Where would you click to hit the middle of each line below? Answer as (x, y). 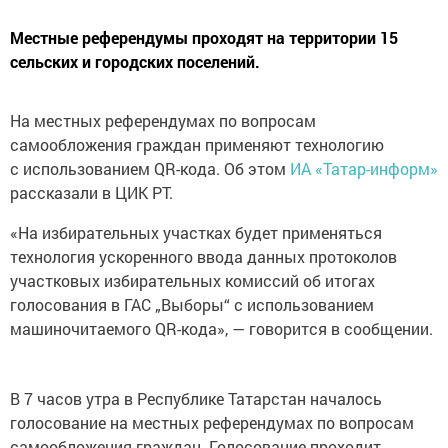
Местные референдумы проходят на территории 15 (204, 38)
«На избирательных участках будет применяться (196, 233)
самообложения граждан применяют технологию (197, 145)
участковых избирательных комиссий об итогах (192, 281)
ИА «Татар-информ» (364, 169)
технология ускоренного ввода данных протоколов (203, 257)
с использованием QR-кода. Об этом (150, 169)
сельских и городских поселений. (135, 62)
